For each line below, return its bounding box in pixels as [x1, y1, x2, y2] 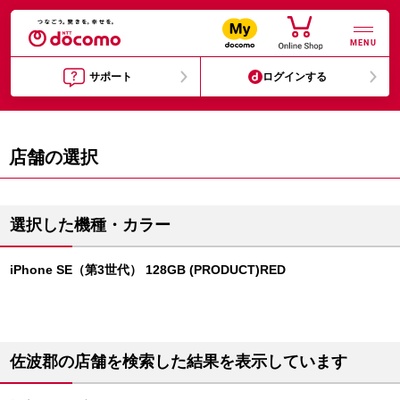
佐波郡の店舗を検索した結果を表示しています [10, 353, 347, 371]
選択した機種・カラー [10, 216, 171, 234]
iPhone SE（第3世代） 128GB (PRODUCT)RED [10, 262, 286, 277]
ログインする [262, 71, 328, 83]
